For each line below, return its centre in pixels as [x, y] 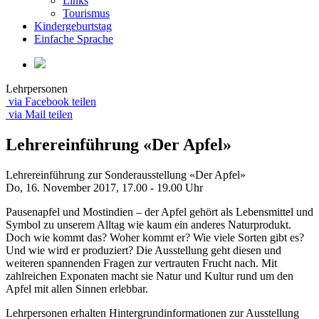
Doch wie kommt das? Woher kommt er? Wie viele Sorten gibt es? [155, 237]
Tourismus [86, 13]
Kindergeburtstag [73, 26]
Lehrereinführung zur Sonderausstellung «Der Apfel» [126, 174]
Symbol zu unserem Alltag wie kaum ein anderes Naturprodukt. [148, 224]
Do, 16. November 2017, [64, 187]
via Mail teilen [41, 114]
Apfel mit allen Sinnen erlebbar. [77, 288]
